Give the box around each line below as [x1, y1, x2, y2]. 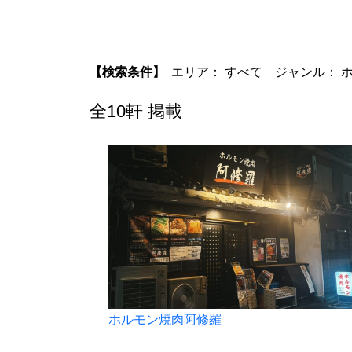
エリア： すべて [171, 64, 262, 79]
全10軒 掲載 [90, 101, 182, 121]
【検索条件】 [90, 64, 165, 79]
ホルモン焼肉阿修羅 [108, 312, 222, 326]
